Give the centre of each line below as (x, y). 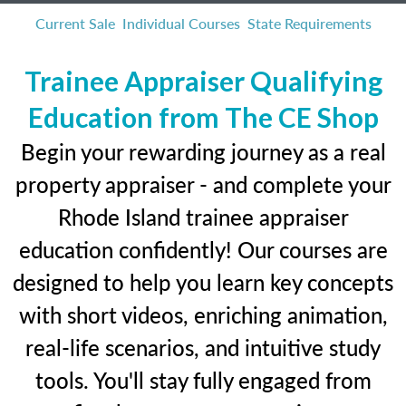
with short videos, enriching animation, (203, 314)
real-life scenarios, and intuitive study (203, 347)
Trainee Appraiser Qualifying (203, 81)
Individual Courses (181, 23)
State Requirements (309, 23)
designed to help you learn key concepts (203, 282)
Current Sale (75, 23)
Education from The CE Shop (203, 117)
